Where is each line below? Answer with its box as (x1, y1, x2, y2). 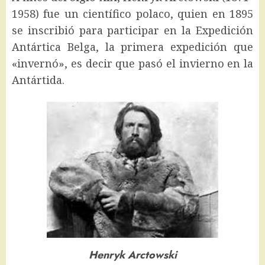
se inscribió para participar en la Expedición (12, 23, 253, 38)
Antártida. (12, 73, 64, 88)
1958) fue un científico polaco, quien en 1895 (12, 7, 253, 21)
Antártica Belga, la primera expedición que (12, 40, 253, 54)
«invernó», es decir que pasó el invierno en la (12, 56, 253, 71)
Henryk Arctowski (88, 247, 177, 263)
